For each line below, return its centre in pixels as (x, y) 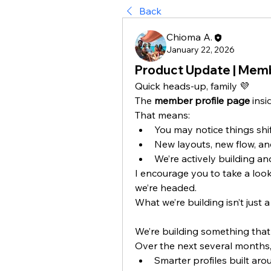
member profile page (202, 100)
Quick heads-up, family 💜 (192, 86)
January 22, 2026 (201, 50)
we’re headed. (166, 188)
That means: (162, 115)
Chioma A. (189, 37)
